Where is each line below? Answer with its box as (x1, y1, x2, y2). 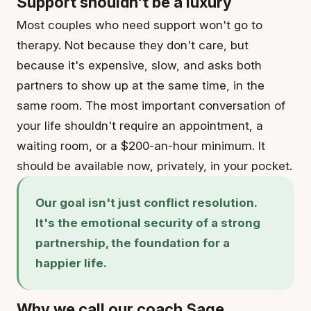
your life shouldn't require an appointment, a (17, 119, 263, 133)
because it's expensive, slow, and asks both (17, 58, 262, 72)
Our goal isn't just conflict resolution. (35, 196, 257, 210)
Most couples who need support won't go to (17, 18, 262, 32)
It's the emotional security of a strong (35, 216, 260, 230)
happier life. (35, 256, 107, 270)
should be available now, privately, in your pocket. (17, 159, 292, 173)
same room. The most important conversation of (17, 99, 285, 112)
